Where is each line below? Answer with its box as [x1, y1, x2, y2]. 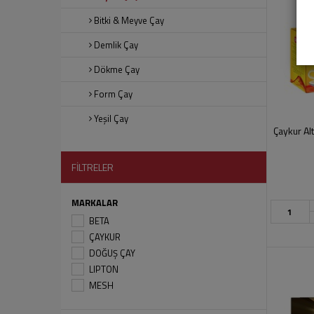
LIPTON [89, 262, 118, 276]
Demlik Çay [94, 38, 138, 52]
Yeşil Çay [94, 111, 128, 125]
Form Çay [94, 87, 132, 101]
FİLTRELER [71, 160, 114, 175]
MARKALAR [71, 196, 118, 210]
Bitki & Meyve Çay [94, 13, 164, 27]
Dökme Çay [94, 62, 139, 76]
